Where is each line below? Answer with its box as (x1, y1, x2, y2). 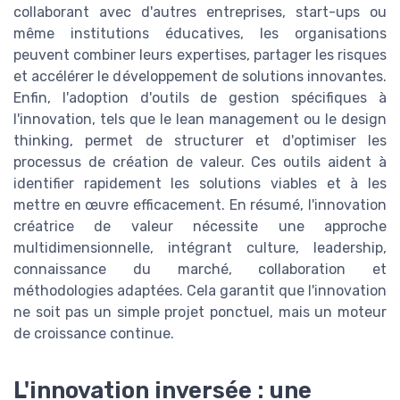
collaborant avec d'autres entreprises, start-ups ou (13, 3, 387, 21)
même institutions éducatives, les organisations (13, 24, 387, 42)
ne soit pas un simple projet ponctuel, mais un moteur (13, 303, 387, 321)
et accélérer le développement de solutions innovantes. (13, 67, 387, 85)
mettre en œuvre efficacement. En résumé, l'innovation (13, 196, 387, 213)
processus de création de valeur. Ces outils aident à (13, 153, 387, 171)
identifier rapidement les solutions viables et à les (13, 174, 387, 192)
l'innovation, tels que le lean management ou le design (13, 110, 387, 128)
